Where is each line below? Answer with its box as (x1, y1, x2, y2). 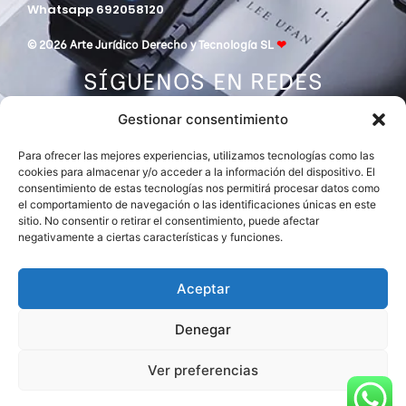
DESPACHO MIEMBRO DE (27, 237, 178, 256)
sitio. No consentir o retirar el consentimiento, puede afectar (18, 214, 319, 227)
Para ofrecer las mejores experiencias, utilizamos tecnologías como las (18, 149, 374, 162)
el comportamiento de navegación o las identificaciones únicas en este (18, 198, 376, 211)
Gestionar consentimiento (118, 111, 288, 128)
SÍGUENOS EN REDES (82, 73, 324, 96)
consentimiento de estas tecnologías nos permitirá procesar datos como (18, 181, 380, 195)
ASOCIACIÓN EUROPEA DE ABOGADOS (27, 250, 269, 269)
